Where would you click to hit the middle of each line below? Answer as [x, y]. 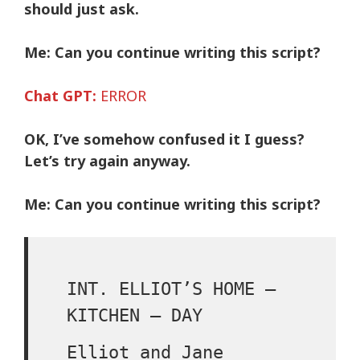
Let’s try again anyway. [107, 161]
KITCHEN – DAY [135, 315]
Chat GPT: [60, 96]
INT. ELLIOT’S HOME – [171, 289]
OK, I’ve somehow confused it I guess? [164, 139]
